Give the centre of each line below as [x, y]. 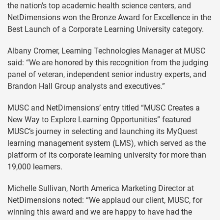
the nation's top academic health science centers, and [99, 6]
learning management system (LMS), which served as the [107, 143]
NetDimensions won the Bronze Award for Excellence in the [109, 18]
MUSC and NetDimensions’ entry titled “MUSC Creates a [104, 108]
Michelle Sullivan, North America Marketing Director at [101, 189]
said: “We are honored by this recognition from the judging [108, 63]
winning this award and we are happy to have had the [100, 212]
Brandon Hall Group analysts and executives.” [86, 86]
